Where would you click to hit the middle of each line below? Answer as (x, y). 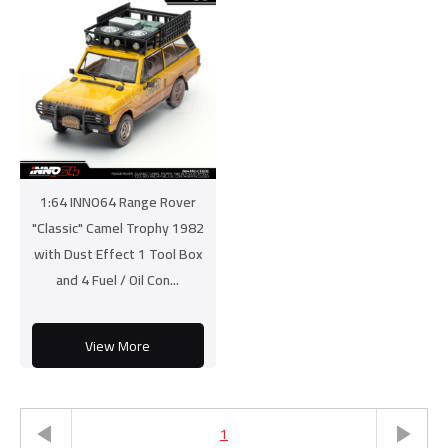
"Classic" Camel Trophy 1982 (117, 228)
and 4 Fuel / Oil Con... (118, 280)
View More (118, 345)
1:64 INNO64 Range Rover (117, 202)
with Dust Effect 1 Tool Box (117, 254)
